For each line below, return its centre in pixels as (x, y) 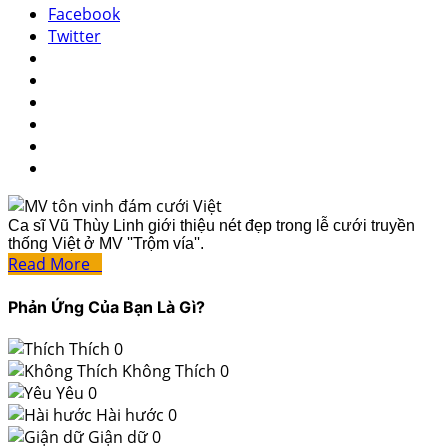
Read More (55, 264)
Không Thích (169, 370)
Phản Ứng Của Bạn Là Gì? (106, 306)
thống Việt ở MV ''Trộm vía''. (106, 244)
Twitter (74, 36)
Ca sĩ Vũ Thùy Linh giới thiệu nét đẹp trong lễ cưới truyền (211, 226)
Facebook (84, 14)
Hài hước (130, 414)
